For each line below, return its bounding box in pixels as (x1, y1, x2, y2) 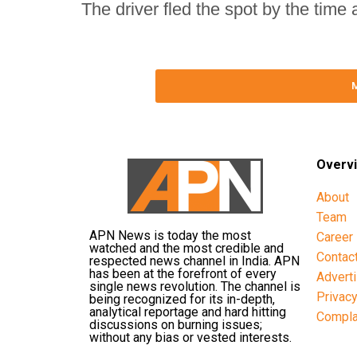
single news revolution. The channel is (89, 278, 300, 294)
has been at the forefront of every (89, 265, 277, 281)
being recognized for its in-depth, (89, 291, 275, 307)
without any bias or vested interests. (89, 329, 292, 345)
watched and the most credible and (89, 240, 284, 256)
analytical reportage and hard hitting (89, 304, 286, 320)
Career (316, 229, 353, 245)
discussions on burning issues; (89, 316, 262, 332)
